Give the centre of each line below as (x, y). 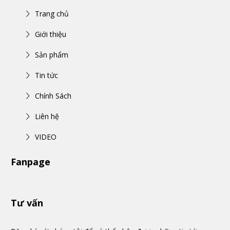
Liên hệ (47, 116)
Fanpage (31, 161)
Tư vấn (27, 203)
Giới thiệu (51, 34)
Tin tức (46, 75)
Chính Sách (53, 95)
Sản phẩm (52, 54)
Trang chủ (52, 13)
